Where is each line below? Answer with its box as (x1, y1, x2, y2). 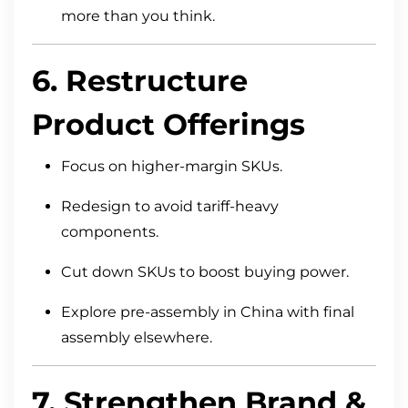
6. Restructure (32, 63, 248, 99)
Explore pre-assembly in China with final (61, 303, 354, 321)
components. (61, 223, 158, 241)
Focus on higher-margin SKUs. (61, 158, 282, 176)
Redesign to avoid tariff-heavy (61, 198, 279, 216)
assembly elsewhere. (61, 329, 212, 347)
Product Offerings (32, 107, 305, 143)
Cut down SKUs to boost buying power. (61, 263, 349, 281)
